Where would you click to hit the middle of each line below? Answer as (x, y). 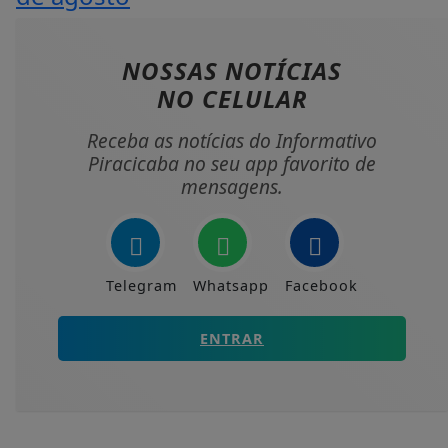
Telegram (141, 286)
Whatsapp (231, 286)
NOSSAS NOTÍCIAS (232, 71)
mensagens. (232, 187)
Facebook (321, 286)
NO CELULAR (232, 99)
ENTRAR (232, 339)
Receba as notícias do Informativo (232, 141)
